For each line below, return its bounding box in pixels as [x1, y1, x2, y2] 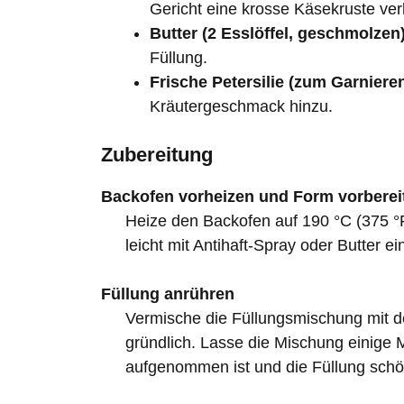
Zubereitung [101, 142, 213, 166]
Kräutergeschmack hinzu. [150, 96, 333, 115]
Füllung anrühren [101, 284, 234, 303]
